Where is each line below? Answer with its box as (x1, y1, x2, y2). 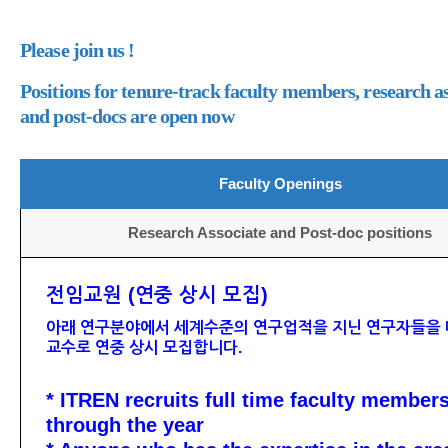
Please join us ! (20, 39, 135, 61)
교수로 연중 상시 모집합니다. (46, 339, 242, 356)
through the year (46, 414, 204, 436)
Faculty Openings (218, 176, 342, 192)
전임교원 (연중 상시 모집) (46, 284, 268, 306)
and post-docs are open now (20, 105, 234, 127)
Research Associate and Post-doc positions (128, 225, 432, 241)
